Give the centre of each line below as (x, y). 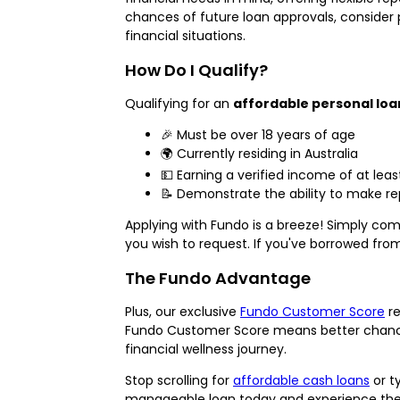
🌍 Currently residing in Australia (259, 153)
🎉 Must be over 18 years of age (258, 134)
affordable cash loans (301, 380)
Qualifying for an (179, 103)
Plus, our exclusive (183, 311)
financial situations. (185, 35)
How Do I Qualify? (196, 70)
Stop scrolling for (179, 380)
